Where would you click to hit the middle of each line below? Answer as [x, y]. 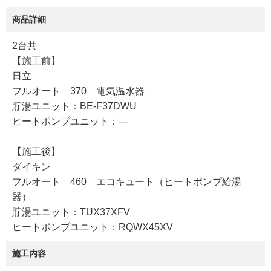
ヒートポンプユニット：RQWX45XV [93, 227]
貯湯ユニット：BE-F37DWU [74, 106]
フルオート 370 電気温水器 [78, 91]
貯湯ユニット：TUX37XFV [71, 212]
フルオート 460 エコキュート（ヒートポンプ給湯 [127, 182]
